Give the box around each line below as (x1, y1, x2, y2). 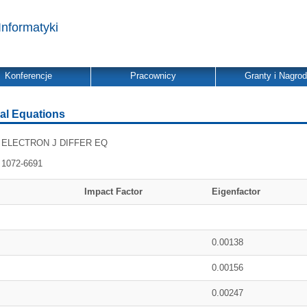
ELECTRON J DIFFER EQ (1, 138, 108, 148)
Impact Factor (84, 186, 143, 197)
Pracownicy (130, 71, 176, 81)
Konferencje (5, 71, 52, 81)
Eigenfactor (212, 186, 260, 197)
